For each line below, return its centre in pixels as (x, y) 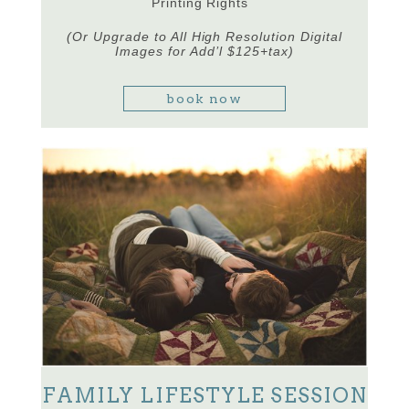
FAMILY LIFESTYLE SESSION (204, 395)
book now (204, 99)
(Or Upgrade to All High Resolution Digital (204, 37)
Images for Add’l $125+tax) (204, 52)
